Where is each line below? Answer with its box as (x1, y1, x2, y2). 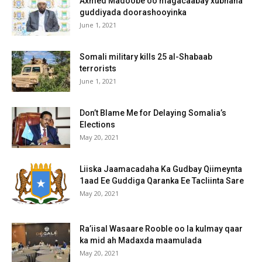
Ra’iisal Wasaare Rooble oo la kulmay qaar (80, 223, 243, 233)
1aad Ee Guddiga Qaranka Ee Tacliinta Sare (80, 175, 244, 185)
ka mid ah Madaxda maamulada (80, 235, 202, 245)
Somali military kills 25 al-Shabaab (80, 51, 212, 61)
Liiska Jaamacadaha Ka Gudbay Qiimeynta (80, 164, 242, 174)
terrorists (80, 63, 116, 73)
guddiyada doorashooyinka (80, 7, 187, 17)
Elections (80, 119, 115, 129)
